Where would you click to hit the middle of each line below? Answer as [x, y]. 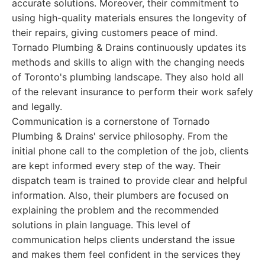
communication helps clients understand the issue [123, 240]
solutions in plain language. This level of [101, 225]
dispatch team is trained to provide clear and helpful [130, 180]
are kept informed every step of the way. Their [116, 166]
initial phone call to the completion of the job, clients [130, 151]
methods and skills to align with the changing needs [128, 62]
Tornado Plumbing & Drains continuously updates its [129, 47]
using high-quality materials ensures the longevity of [129, 18]
